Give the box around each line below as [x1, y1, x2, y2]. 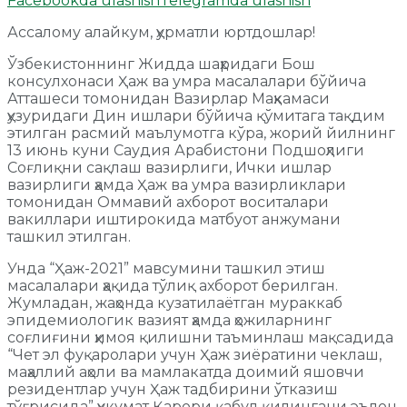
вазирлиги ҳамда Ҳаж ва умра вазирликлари [7, 176, 346, 194]
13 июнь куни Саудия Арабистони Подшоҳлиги [7, 142, 364, 160]
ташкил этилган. [7, 228, 131, 246]
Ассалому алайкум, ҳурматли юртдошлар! [7, 24, 315, 42]
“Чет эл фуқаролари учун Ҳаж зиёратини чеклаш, [7, 346, 382, 364]
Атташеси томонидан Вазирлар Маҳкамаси [7, 90, 330, 108]
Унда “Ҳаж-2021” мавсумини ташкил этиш [7, 260, 325, 278]
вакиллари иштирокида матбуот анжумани [7, 211, 341, 229]
